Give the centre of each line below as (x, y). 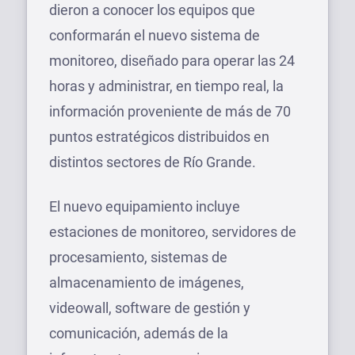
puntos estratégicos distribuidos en (159, 136)
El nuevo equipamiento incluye (145, 206)
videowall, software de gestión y (150, 307)
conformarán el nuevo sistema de (155, 35)
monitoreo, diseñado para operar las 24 (172, 60)
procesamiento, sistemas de (138, 257)
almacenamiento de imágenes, (147, 282)
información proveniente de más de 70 (170, 111)
